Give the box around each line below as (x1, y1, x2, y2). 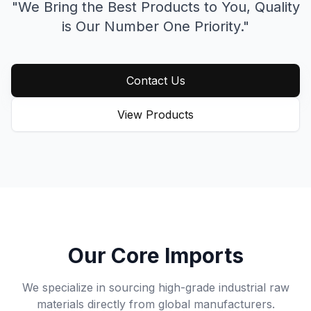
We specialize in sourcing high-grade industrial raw (22, 280, 289, 294)
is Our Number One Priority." (62, 18, 249, 35)
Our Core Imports (67, 243, 244, 268)
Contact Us (126, 74, 185, 87)
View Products (117, 108, 194, 121)
